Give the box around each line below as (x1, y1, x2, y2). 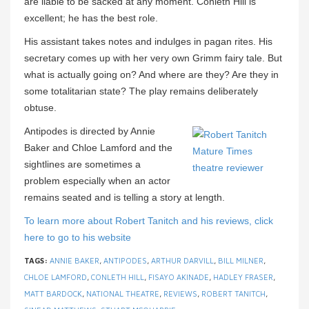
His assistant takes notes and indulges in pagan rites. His (24, 35, 272, 47)
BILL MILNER (218, 255, 263, 265)
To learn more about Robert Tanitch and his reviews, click (24, 215, 273, 226)
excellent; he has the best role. (24, 12, 158, 23)
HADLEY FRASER (213, 272, 273, 281)
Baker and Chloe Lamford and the (24, 141, 172, 153)
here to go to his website (24, 231, 131, 243)
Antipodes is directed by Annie (24, 125, 155, 137)
